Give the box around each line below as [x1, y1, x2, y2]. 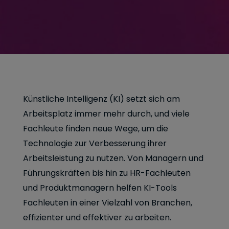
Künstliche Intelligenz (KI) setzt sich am [23, 93, 180, 105]
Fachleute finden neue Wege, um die [23, 123, 168, 134]
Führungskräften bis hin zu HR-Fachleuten [23, 167, 191, 179]
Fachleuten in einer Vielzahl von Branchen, [23, 197, 192, 209]
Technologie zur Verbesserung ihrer [23, 138, 167, 149]
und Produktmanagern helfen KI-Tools [23, 182, 177, 194]
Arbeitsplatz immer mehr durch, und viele [23, 108, 190, 120]
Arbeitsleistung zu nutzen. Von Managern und [23, 152, 203, 164]
